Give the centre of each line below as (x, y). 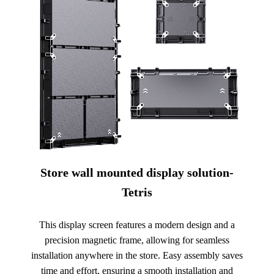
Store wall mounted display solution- (137, 172)
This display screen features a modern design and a (137, 224)
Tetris (137, 192)
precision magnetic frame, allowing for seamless (137, 240)
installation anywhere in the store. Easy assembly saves (137, 255)
